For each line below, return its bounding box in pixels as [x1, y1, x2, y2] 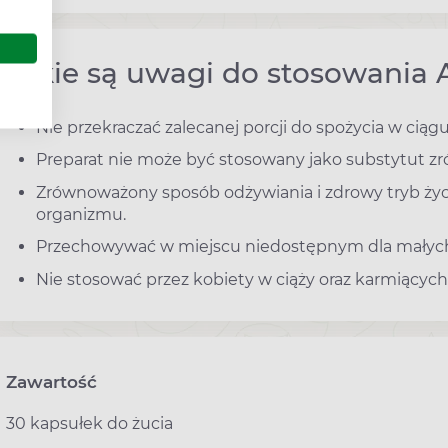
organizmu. [36, 204, 126, 224]
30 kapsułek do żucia [6, 413, 173, 433]
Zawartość [6, 371, 97, 392]
